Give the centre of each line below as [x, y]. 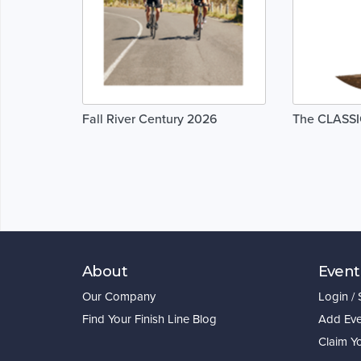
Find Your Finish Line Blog [149, 320]
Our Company [119, 297]
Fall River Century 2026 [150, 119]
